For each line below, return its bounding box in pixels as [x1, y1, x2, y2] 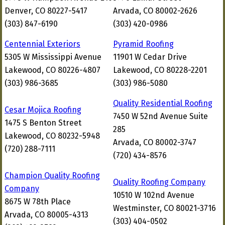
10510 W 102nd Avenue [113, 190, 194, 200]
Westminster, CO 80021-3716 [113, 203, 216, 213]
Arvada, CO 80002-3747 [113, 138, 196, 147]
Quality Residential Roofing [113, 98, 212, 108]
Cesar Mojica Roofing [5, 105, 81, 115]
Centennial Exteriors [5, 39, 80, 49]
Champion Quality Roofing [5, 171, 100, 180]
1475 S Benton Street [5, 118, 81, 128]
